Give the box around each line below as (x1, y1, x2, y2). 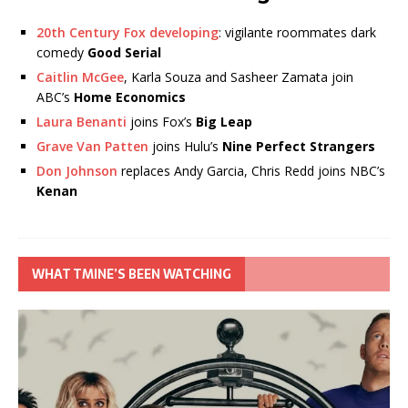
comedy (36, 43, 87, 61)
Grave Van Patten (36, 137, 148, 155)
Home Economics (74, 87, 186, 106)
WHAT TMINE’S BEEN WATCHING (32, 263, 231, 284)
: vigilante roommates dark (219, 23, 376, 41)
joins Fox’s (127, 112, 196, 130)
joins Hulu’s (148, 137, 222, 155)
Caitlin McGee (36, 67, 124, 86)
